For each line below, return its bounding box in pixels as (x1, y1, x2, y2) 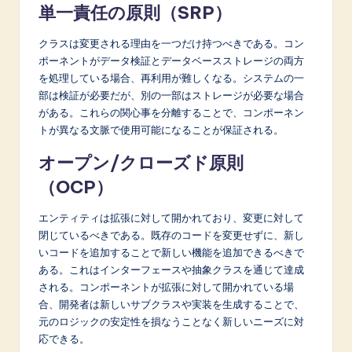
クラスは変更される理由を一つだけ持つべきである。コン (38, 36, 304, 49)
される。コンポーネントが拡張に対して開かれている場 (38, 280, 294, 293)
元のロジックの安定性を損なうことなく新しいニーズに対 (38, 314, 304, 328)
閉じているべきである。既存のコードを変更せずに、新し (38, 228, 304, 241)
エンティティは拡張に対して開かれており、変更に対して (38, 211, 304, 224)
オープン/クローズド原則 (38, 151, 244, 174)
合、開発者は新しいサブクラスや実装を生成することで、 (38, 297, 304, 310)
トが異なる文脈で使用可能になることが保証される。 (38, 123, 284, 136)
